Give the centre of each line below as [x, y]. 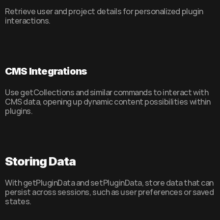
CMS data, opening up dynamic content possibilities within [108, 102]
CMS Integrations [46, 71]
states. [18, 201]
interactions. [28, 21]
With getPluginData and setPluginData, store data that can [109, 183]
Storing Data [41, 161]
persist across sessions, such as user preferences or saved [110, 192]
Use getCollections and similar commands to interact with [107, 92]
